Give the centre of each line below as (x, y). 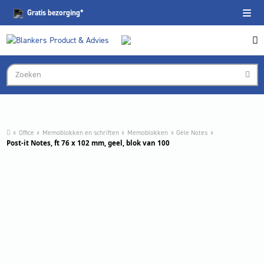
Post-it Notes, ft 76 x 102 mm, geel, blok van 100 (88, 143)
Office (26, 132)
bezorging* (65, 13)
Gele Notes (192, 132)
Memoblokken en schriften (80, 132)
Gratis (36, 13)
